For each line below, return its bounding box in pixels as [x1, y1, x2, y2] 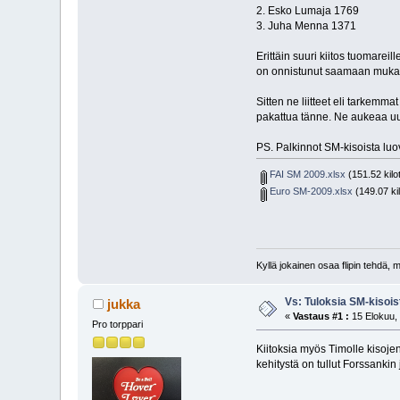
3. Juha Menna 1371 [255, 19, 356, 32]
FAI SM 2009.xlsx [267, 169, 346, 180]
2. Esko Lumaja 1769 [255, 4, 359, 17]
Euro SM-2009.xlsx [267, 186, 354, 197]
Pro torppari [92, 318, 144, 329]
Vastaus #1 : [293, 310, 350, 321]
